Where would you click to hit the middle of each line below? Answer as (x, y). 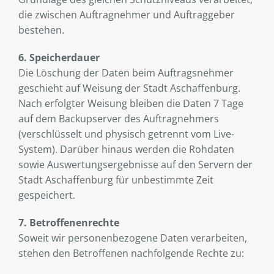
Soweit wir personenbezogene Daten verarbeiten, (133, 238)
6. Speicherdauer (59, 58)
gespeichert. (47, 195)
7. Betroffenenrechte (69, 223)
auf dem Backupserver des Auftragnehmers (119, 119)
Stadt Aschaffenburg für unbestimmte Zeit (116, 180)
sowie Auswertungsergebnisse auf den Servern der (135, 165)
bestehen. (41, 30)
